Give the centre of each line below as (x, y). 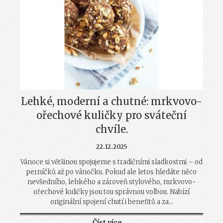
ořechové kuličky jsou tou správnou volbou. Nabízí (111, 192)
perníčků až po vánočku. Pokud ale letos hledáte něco (111, 172)
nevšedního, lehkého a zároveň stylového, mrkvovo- (111, 182)
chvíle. (111, 129)
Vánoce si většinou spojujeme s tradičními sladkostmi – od (111, 162)
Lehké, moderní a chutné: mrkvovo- (111, 101)
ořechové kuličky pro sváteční (111, 115)
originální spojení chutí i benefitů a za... (111, 202)
